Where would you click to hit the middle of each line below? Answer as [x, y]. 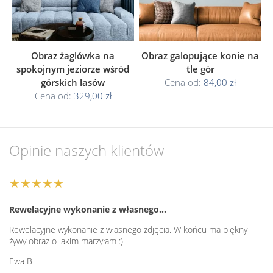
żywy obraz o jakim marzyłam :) [66, 241]
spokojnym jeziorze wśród [73, 69]
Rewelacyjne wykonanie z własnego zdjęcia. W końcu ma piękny [128, 229]
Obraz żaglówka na [73, 55]
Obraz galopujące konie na [200, 55]
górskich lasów [73, 82]
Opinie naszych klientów [87, 150]
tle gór [200, 69]
